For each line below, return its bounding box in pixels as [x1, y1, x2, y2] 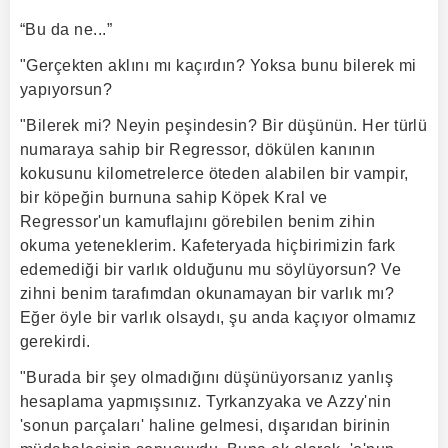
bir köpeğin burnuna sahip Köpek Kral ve [20, 189, 328, 206]
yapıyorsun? [20, 81, 113, 98]
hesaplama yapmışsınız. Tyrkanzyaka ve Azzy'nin [20, 393, 392, 410]
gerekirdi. [20, 333, 91, 350]
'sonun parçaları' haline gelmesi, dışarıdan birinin [20, 417, 391, 434]
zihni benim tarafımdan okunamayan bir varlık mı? [20, 285, 395, 302]
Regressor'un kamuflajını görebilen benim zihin [20, 213, 376, 230]
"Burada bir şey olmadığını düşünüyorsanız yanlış [20, 369, 394, 386]
